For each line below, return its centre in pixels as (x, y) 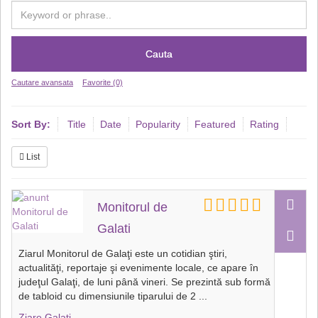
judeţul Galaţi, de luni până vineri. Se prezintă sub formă (144, 282)
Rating (264, 124)
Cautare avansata (42, 82)
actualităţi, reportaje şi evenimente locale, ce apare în (138, 268)
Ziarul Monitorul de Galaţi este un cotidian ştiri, (123, 253)
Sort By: (31, 124)
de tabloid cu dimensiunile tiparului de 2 (107, 296)
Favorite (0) (103, 82)
